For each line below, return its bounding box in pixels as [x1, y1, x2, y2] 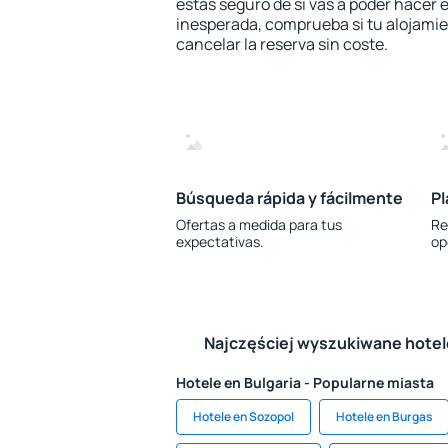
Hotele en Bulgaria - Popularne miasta [176, 373, 434, 392]
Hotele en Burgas [336, 408, 432, 425]
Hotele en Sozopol [193, 408, 294, 425]
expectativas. [176, 232, 264, 251]
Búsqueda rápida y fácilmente [176, 187, 403, 209]
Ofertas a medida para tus [176, 215, 342, 234]
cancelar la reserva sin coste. [176, 33, 388, 55]
